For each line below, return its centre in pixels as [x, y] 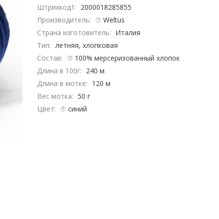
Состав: [51, 58]
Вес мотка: [56, 96]
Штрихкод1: [57, 7]
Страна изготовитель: [75, 33]
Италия [128, 33]
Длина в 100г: [60, 71]
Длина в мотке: [63, 83]
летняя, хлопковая [87, 45]
